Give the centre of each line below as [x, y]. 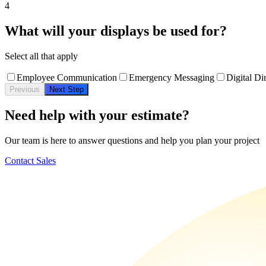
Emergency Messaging [172, 77]
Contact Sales [30, 160]
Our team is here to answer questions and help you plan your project [132, 140]
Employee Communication [67, 77]
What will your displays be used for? [116, 31]
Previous [25, 89]
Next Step [66, 89]
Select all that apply [41, 56]
